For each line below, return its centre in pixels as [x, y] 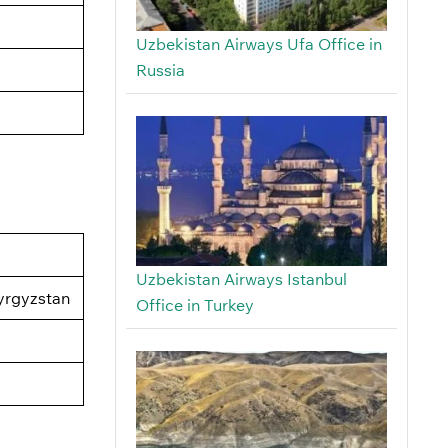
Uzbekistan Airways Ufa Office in [258, 44]
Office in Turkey [194, 305]
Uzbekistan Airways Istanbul [241, 279]
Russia [160, 70]
